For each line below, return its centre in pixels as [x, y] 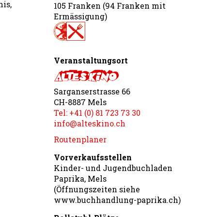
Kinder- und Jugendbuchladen [113, 168]
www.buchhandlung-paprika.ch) [117, 200]
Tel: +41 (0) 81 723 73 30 [97, 113]
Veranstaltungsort [91, 60]
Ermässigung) [80, 16]
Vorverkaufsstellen [93, 157]
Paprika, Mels [80, 179]
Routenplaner [80, 139]
